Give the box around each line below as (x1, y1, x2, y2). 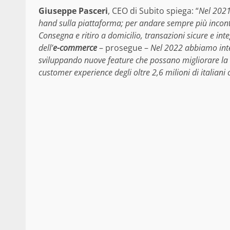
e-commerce (53, 42, 97, 53)
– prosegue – (97, 42, 150, 53)
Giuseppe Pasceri (39, 5, 108, 16)
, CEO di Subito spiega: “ (108, 5, 199, 16)
